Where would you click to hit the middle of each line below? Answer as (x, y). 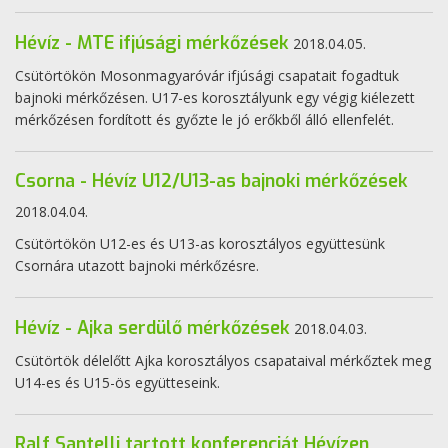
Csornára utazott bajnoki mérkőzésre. (137, 265)
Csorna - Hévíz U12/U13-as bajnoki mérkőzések (211, 181)
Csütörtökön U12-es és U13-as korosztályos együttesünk (200, 243)
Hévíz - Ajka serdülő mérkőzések (152, 328)
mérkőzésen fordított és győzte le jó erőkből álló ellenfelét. (204, 119)
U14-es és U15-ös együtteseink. (117, 382)
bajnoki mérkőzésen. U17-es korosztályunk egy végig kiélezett (215, 97)
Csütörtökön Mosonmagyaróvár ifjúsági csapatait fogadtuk (207, 75)
